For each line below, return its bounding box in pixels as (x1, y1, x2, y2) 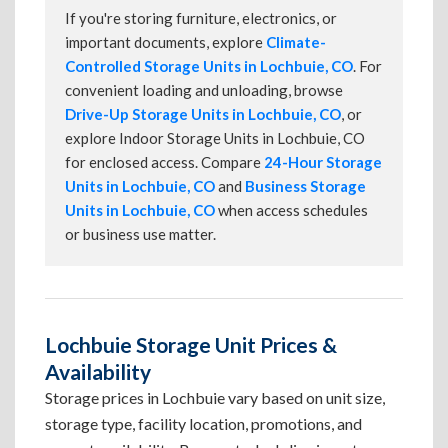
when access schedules (215, 201, 368, 219)
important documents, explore (65, 33, 266, 51)
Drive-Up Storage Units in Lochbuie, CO (65, 105, 341, 123)
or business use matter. (65, 225, 216, 243)
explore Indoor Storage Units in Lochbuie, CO (65, 129, 365, 147)
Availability (45, 359, 151, 384)
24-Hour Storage (264, 153, 382, 171)
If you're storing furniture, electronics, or (65, 9, 337, 27)
